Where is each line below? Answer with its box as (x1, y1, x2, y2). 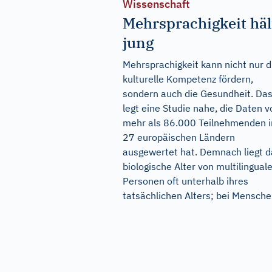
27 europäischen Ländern (123, 131, 235, 144)
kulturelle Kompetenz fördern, (123, 73, 253, 86)
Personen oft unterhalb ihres (123, 175, 248, 188)
